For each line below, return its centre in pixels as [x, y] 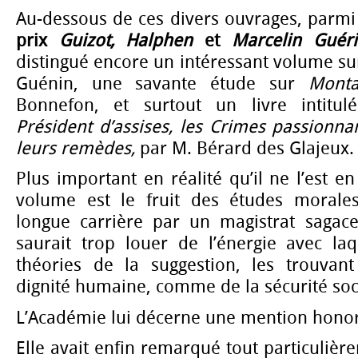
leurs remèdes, [78, 149]
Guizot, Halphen [126, 41]
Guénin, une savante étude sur [162, 84]
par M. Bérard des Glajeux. [247, 149]
